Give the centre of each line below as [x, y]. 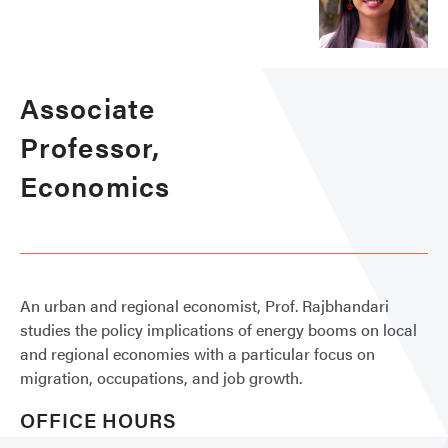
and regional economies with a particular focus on [197, 353]
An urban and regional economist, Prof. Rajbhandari [204, 305]
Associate [87, 106]
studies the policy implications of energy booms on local [218, 329]
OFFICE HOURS [98, 419]
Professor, [90, 145]
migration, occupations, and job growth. [161, 377]
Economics [95, 184]
